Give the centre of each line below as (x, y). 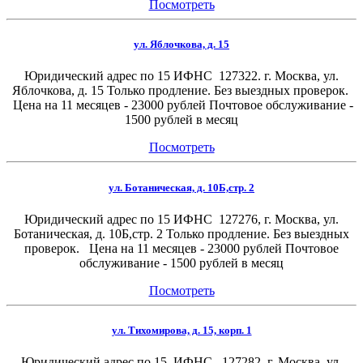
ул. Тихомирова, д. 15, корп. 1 (181, 330)
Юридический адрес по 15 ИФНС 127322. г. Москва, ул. (181, 76)
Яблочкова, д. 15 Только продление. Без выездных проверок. (181, 91)
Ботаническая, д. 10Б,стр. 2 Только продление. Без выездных (181, 233)
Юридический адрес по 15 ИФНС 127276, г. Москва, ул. (181, 219)
